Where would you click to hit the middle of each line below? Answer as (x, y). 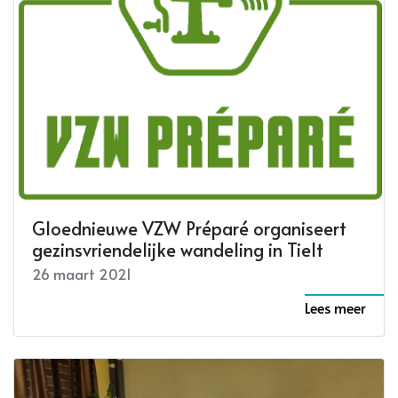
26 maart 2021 (82, 274)
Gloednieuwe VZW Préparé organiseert (189, 229)
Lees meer (335, 308)
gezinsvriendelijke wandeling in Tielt (178, 250)
